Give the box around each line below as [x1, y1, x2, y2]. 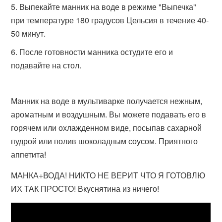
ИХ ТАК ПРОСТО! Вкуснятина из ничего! [11, 183, 160, 194]
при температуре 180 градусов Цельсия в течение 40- [11, 14, 209, 26]
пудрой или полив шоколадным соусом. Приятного [11, 135, 198, 147]
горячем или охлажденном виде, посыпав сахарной [11, 122, 202, 133]
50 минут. [11, 28, 46, 39]
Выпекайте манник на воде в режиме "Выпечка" [19, 1, 197, 12]
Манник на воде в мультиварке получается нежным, [11, 95, 203, 107]
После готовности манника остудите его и [19, 46, 173, 57]
